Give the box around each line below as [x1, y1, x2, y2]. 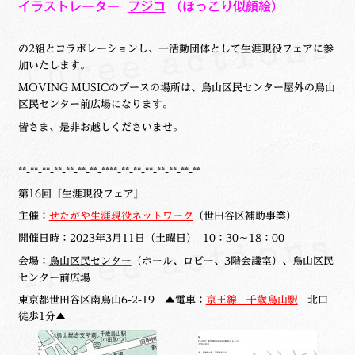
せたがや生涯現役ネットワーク [48, 210, 193, 222]
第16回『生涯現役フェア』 [17, 188, 144, 200]
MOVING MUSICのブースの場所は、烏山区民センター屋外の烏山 [17, 82, 335, 94]
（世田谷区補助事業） [193, 210, 296, 222]
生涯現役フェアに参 [240, 43, 334, 55]
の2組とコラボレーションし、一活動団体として [17, 43, 241, 55]
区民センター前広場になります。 [17, 98, 173, 110]
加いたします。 [17, 59, 90, 71]
